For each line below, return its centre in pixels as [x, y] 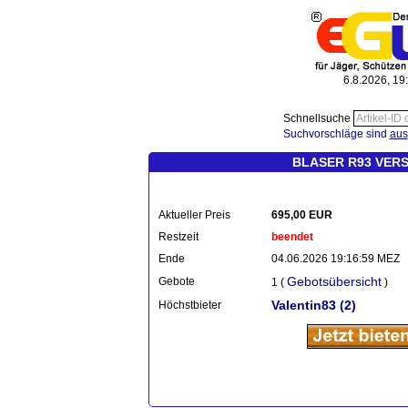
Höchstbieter [190, 305]
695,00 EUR [302, 215]
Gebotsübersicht [334, 281]
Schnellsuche [318, 118]
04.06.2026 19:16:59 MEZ [336, 259]
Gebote [177, 281]
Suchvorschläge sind [336, 133]
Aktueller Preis [194, 215]
